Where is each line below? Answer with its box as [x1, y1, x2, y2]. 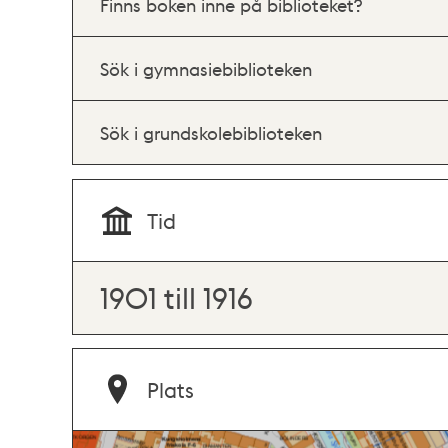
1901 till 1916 [100, 278, 253, 316]
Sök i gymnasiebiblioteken [100, 57, 312, 80]
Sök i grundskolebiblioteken [100, 121, 322, 144]
